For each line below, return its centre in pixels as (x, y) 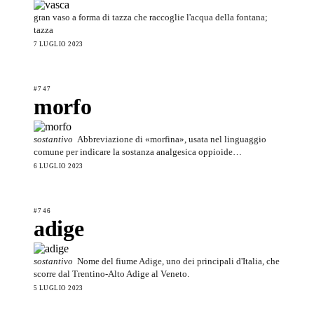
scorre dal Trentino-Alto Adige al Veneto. (111, 273)
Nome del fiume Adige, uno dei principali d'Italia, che (178, 261)
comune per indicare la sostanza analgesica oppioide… (138, 151)
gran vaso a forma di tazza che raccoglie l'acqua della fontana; (151, 17)
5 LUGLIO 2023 (59, 288)
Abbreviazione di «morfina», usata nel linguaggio (172, 139)
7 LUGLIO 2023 (59, 44)
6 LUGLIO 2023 (59, 166)
